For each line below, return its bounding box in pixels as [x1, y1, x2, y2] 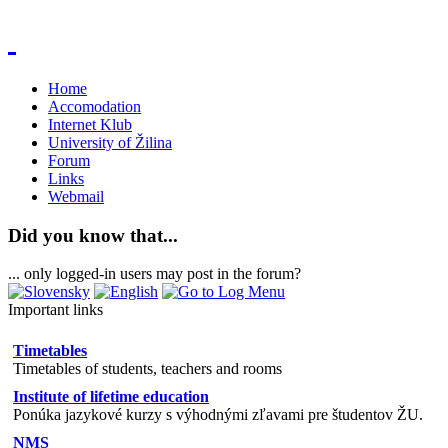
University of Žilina [48, 133, 172, 151]
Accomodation [48, 97, 141, 115]
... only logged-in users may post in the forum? [8, 265, 301, 283]
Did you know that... [8, 224, 178, 246]
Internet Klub [48, 115, 132, 133]
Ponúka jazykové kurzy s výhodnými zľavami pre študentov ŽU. [13, 406, 423, 424]
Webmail [48, 187, 104, 205]
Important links [8, 301, 103, 319]
